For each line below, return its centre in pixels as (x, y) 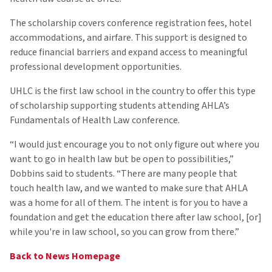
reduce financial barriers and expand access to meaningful (129, 52)
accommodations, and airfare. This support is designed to (128, 37)
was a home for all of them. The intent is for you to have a (129, 202)
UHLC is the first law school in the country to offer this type (133, 91)
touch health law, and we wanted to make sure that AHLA (129, 188)
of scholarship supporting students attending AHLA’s (120, 105)
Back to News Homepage (65, 256)
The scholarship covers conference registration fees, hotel (131, 23)
